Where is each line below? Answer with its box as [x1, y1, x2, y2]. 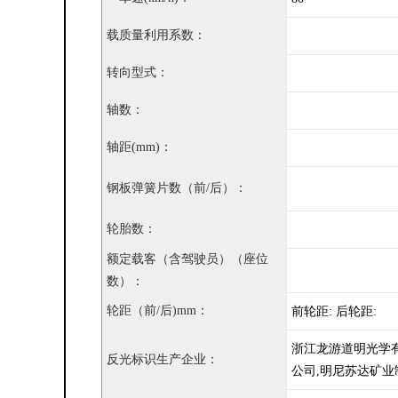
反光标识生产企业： [107, 353, 219, 367]
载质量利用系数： [107, 28, 206, 43]
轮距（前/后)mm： [107, 304, 209, 318]
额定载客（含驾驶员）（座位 [107, 252, 268, 267]
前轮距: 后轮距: [291, 305, 377, 319]
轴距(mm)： [107, 140, 172, 155]
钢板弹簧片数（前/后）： [107, 181, 247, 195]
